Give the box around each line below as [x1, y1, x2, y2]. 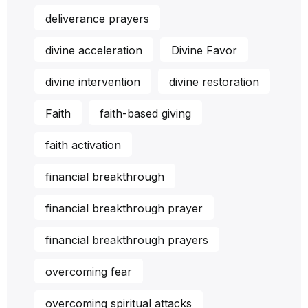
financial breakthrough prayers [45, 232, 208, 247]
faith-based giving [100, 106, 191, 120]
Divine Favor [171, 43, 237, 57]
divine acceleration [45, 43, 142, 57]
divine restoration [169, 74, 259, 89]
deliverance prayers [45, 11, 149, 25]
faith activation [45, 137, 121, 152]
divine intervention [45, 74, 140, 89]
